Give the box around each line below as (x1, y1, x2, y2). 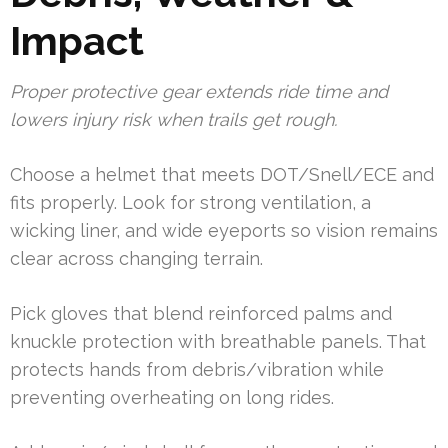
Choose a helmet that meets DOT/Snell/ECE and (10, 164, 434, 186)
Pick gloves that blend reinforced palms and (10, 303, 392, 325)
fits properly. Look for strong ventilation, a (10, 192, 371, 214)
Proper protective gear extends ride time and (10, 81, 388, 103)
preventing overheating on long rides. (10, 387, 334, 409)
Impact (10, 17, 144, 65)
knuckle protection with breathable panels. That (10, 331, 426, 353)
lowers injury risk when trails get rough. (10, 109, 337, 131)
